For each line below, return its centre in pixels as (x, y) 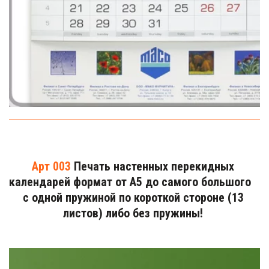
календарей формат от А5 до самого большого (130, 182)
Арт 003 (51, 166)
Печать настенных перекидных (153, 166)
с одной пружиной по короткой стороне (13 (133, 197)
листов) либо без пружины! (134, 213)
